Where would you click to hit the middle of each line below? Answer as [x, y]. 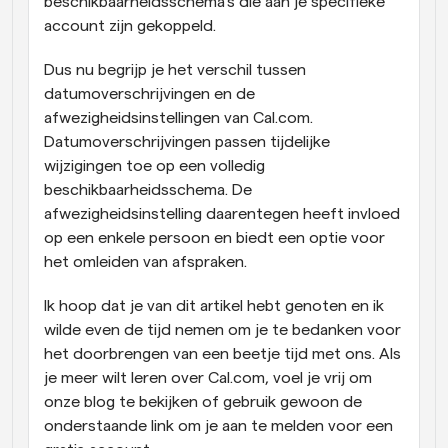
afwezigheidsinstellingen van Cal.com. [178, 118]
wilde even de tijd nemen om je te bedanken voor [222, 330]
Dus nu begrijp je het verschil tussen [175, 70]
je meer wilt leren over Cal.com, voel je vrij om [208, 378]
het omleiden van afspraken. [145, 262]
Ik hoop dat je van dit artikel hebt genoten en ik [214, 306]
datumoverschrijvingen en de [149, 94]
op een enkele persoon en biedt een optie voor [214, 238]
